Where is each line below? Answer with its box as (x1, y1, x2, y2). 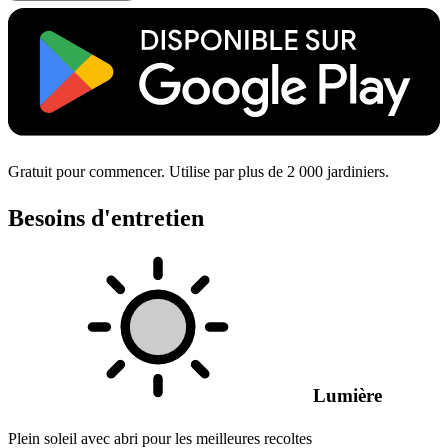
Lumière (308, 385, 382, 407)
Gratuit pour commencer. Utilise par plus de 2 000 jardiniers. (8, 163, 389, 181)
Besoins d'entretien (8, 205, 204, 232)
